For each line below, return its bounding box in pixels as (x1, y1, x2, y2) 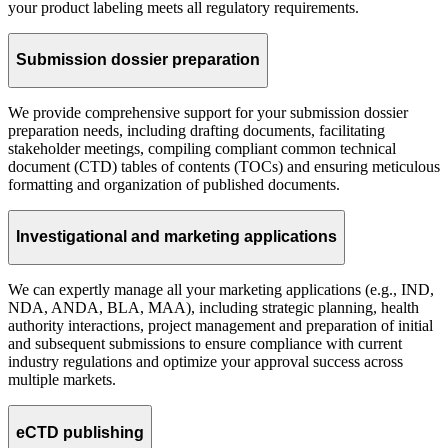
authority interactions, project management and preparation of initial (8, 317, 433, 335)
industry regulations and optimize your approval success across (8, 353, 403, 371)
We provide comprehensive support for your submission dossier (8, 103, 408, 121)
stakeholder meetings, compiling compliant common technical (8, 139, 396, 157)
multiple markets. (8, 371, 116, 389)
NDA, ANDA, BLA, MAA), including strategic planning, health (8, 299, 419, 317)
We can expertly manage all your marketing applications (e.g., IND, (8, 281, 434, 299)
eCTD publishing (16, 423, 144, 441)
